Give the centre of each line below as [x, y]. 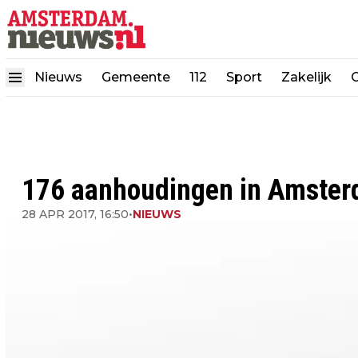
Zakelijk [306, 78]
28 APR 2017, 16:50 [75, 214]
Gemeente [136, 78]
